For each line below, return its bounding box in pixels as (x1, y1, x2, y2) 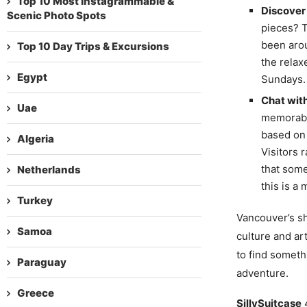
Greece (17, 286, 54, 299)
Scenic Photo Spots (7, 8, 106, 22)
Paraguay (17, 255, 66, 269)
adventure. (236, 266, 288, 280)
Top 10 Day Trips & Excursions (17, 39, 169, 53)
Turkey (17, 193, 53, 207)
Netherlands (17, 162, 81, 176)
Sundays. (260, 72, 306, 86)
